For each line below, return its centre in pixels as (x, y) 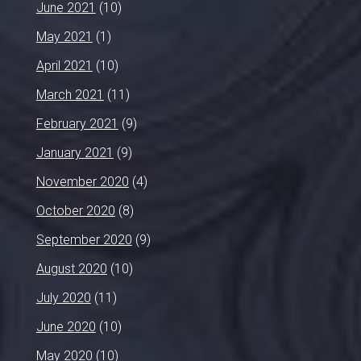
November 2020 (82, 182)
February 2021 (77, 124)
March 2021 (70, 95)
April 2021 (64, 66)
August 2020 (71, 269)
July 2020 (63, 298)
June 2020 (66, 327)
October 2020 (75, 211)
